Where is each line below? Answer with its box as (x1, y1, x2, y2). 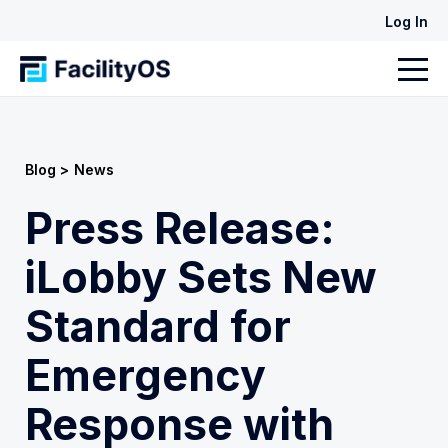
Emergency (25, 349, 266, 402)
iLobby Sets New (25, 251, 377, 304)
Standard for (25, 300, 291, 353)
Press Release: (25, 202, 335, 255)
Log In (385, 13, 428, 30)
